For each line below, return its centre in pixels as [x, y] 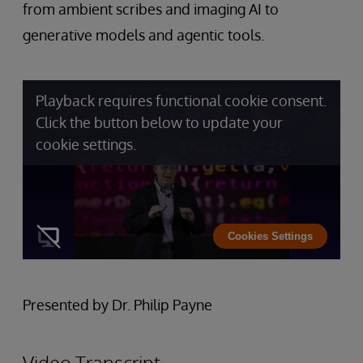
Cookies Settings [270, 237]
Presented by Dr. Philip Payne [117, 304]
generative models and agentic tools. [143, 35]
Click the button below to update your [159, 122]
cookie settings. [86, 144]
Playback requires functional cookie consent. [181, 100]
